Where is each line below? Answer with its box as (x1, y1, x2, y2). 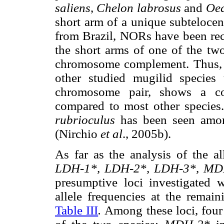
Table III (55, 203, 98, 217)
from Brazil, (55, 28, 116, 42)
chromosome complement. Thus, (55, 56, 222, 70)
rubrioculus (55, 112, 115, 126)
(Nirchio (55, 126, 100, 140)
